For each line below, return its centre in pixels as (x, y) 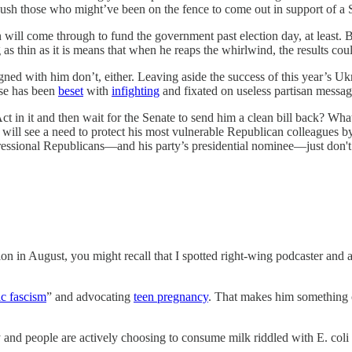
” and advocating (90, 296)
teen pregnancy (171, 296)
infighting (136, 91)
